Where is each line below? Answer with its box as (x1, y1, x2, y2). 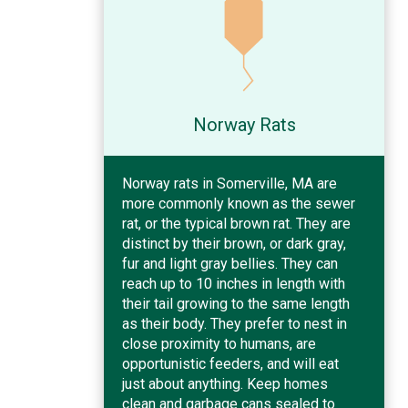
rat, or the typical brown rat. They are (122, 214, 351, 232)
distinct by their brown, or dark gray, (122, 234, 346, 252)
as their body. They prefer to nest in (122, 314, 347, 332)
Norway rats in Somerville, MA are (122, 174, 337, 192)
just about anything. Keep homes (122, 374, 328, 393)
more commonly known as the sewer (122, 194, 355, 212)
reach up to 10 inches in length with (122, 274, 345, 292)
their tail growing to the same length (122, 294, 350, 312)
